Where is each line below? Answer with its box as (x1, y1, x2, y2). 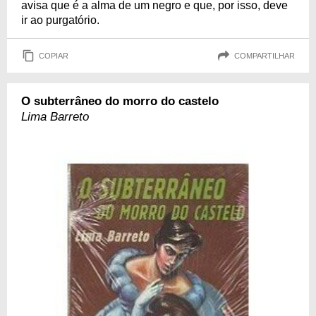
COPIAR (39, 51, 68, 60)
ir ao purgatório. (21, 14, 99, 26)
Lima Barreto (21, 110, 89, 123)
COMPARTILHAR (234, 51, 295, 60)
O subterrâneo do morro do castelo (21, 95, 219, 108)
